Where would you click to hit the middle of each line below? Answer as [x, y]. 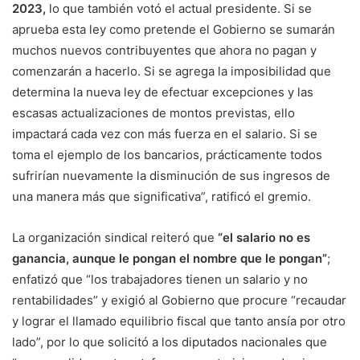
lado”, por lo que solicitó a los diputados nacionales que [170, 342]
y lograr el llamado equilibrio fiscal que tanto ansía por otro [179, 321]
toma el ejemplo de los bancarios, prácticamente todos [167, 155]
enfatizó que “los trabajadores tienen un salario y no [160, 280]
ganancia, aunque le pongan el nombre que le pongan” [170, 259]
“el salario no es [264, 238]
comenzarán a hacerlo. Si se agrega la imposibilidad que [172, 72]
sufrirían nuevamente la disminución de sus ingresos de [171, 176]
